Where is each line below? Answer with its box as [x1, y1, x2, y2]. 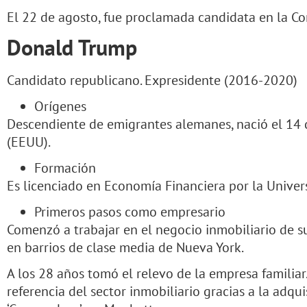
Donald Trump [7, 32, 137, 62]
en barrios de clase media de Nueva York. [7, 238, 244, 256]
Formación [34, 158, 96, 177]
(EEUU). [7, 132, 51, 151]
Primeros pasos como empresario [34, 202, 225, 221]
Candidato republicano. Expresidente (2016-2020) [7, 71, 297, 89]
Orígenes [34, 97, 86, 115]
